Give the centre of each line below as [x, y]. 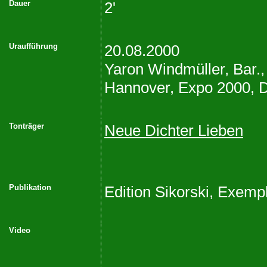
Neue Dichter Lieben [174, 131]
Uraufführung [33, 46]
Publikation [30, 187]
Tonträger [27, 126]
